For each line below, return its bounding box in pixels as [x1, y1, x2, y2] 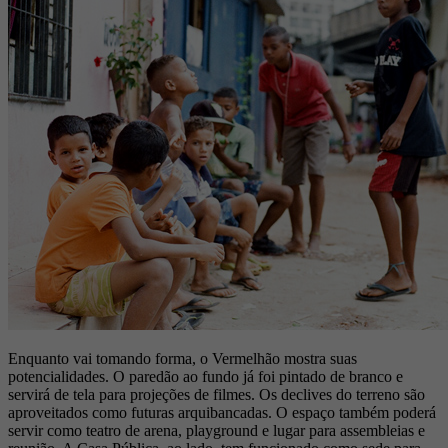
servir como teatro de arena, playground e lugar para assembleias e [8, 422, 425, 440]
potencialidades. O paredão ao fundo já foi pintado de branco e [8, 368, 403, 386]
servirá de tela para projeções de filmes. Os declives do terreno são [8, 386, 425, 404]
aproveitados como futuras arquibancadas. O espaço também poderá [8, 404, 436, 422]
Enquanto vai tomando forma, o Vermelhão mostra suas [8, 350, 357, 368]
